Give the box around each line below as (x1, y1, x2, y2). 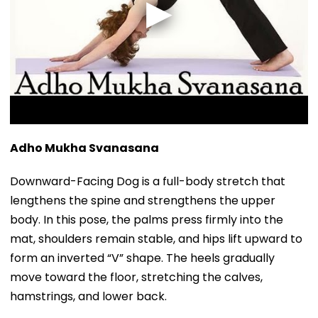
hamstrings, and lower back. (10, 287, 167, 305)
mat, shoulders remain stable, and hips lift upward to (10, 230, 302, 247)
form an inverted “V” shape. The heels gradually (10, 249, 275, 266)
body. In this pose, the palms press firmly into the (10, 211, 283, 228)
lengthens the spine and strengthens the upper (10, 192, 275, 209)
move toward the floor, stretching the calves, (10, 268, 263, 285)
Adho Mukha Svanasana (10, 139, 159, 156)
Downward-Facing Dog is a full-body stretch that (10, 172, 285, 190)
